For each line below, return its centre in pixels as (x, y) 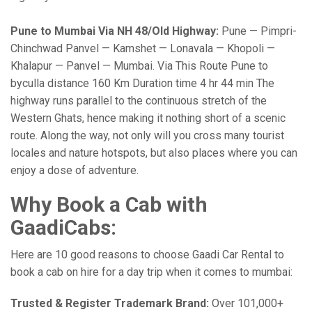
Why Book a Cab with (109, 204)
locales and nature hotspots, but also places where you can (154, 153)
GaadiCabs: (63, 227)
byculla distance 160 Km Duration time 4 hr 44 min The (142, 83)
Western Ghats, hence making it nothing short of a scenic (148, 118)
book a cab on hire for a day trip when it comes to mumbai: (151, 272)
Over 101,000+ (246, 303)
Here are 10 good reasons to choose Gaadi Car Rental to (147, 255)
